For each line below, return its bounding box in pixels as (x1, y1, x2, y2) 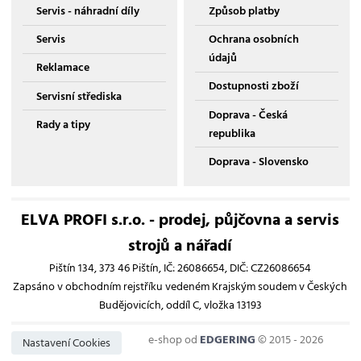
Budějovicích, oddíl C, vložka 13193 (99, 296, 262, 315)
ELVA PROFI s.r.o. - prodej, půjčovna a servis (21, 207, 340, 234)
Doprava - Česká (208, 105, 288, 124)
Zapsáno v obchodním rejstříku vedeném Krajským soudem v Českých (13, 277, 348, 297)
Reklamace (35, 58, 89, 77)
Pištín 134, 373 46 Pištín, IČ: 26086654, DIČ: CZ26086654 (49, 259, 312, 278)
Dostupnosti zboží (208, 77, 299, 96)
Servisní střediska (35, 86, 122, 106)
